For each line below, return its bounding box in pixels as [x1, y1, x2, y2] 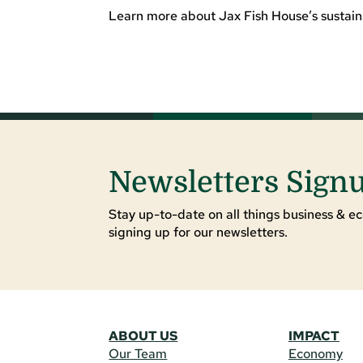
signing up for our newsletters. [109, 224, 288, 241]
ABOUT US [109, 327, 178, 345]
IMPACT [288, 327, 340, 345]
